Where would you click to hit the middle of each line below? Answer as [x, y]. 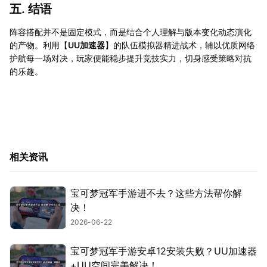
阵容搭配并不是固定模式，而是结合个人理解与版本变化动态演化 [131, 32]
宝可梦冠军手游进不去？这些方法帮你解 [156, 193]
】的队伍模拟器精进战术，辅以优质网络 [180, 45]
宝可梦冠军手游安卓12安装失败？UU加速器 [164, 251]
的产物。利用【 [39, 45]
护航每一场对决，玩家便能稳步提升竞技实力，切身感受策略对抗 [131, 58]
